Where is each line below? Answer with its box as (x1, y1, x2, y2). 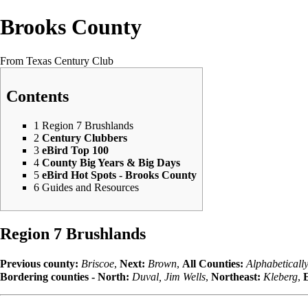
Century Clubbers (42, 131, 127, 144)
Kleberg (263, 270, 298, 283)
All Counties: (182, 257, 243, 269)
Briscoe (81, 257, 114, 269)
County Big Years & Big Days (42, 156, 180, 168)
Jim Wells (164, 270, 206, 283)
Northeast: (211, 270, 261, 283)
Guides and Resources (42, 181, 139, 193)
